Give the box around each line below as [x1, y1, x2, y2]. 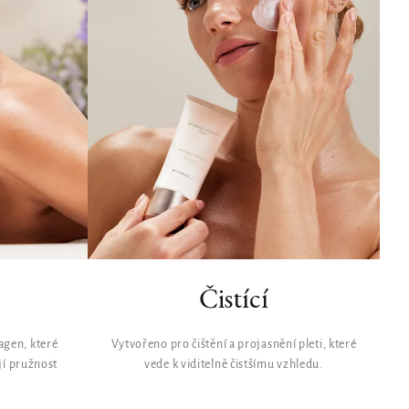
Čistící [199, 279, 268, 316]
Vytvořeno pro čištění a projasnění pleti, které [110, 337, 357, 351]
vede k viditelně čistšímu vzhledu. [144, 357, 323, 372]
